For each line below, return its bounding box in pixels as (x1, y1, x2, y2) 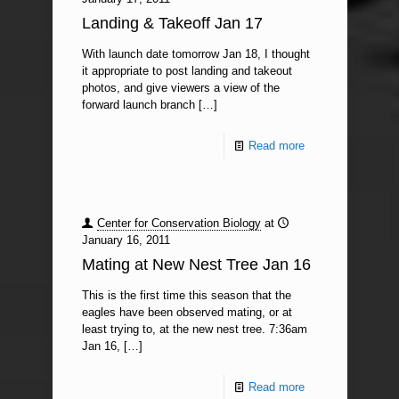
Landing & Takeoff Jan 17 (81, 14, 263, 32)
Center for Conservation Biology (96, 216, 261, 230)
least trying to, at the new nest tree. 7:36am (81, 322, 307, 336)
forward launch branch (81, 98, 195, 111)
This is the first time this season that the (81, 289, 291, 302)
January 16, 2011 (81, 233, 170, 247)
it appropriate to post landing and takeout (81, 64, 292, 77)
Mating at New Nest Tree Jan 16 (81, 256, 311, 273)
